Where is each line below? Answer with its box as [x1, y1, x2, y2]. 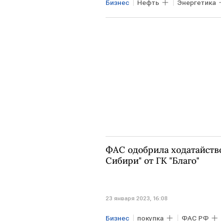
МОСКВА [110, 16, 139, 24]
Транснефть [156, 16, 198, 24]
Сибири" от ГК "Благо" [106, 154, 199, 166]
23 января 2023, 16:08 [106, 195, 168, 202]
